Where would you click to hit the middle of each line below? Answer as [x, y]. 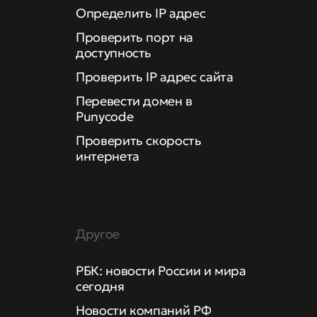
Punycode [105, 116]
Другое [98, 234]
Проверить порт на [134, 37]
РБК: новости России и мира [161, 271]
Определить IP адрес [141, 13]
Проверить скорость [139, 140]
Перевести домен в [134, 101]
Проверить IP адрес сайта [155, 77]
